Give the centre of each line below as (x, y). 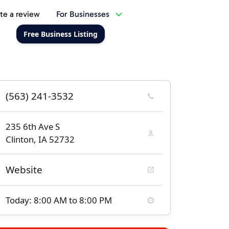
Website (24, 170)
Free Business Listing (60, 34)
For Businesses (83, 14)
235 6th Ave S (33, 127)
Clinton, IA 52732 (40, 139)
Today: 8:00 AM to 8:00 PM (59, 200)
